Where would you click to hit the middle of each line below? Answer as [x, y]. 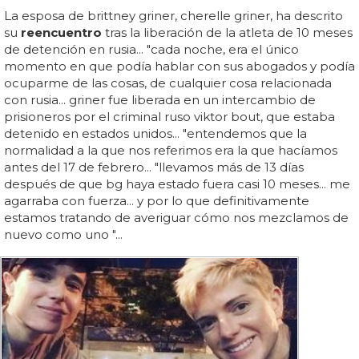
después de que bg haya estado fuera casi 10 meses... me [177, 184]
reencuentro [61, 32]
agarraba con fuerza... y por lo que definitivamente [157, 201]
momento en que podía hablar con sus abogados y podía [179, 66]
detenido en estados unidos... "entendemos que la [155, 133]
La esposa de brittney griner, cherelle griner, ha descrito [173, 16]
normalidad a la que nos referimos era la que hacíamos [171, 150]
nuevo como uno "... [63, 234]
